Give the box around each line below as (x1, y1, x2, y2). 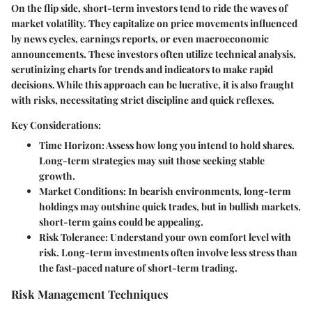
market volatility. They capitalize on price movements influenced (11, 16, 297, 30)
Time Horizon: (39, 138, 104, 152)
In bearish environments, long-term (126, 184, 291, 198)
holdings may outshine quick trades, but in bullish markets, (39, 199, 301, 213)
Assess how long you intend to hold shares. (104, 138, 295, 152)
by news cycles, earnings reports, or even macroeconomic (11, 31, 269, 45)
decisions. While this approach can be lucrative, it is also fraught (11, 77, 294, 91)
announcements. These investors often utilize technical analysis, (11, 47, 296, 61)
